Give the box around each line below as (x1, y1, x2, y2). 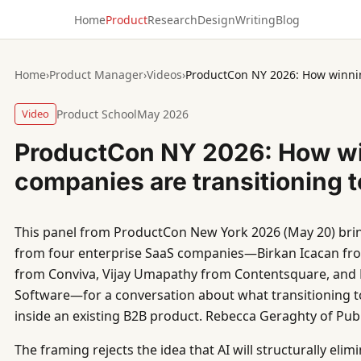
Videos (147, 67, 182, 82)
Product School (56, 106, 137, 122)
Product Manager (49, 67, 143, 82)
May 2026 (137, 106, 189, 122)
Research (147, 11, 198, 27)
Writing (235, 11, 276, 27)
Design (197, 11, 236, 27)
